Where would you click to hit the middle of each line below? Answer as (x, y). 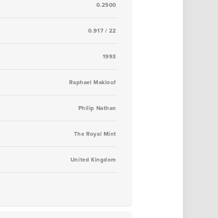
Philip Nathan (97, 108)
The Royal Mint (95, 134)
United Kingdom (93, 160)
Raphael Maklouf (93, 82)
